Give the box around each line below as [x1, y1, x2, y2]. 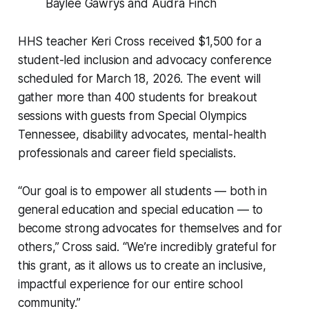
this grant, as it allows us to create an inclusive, [17, 259, 267, 273]
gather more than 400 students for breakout [17, 90, 257, 105]
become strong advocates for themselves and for [17, 221, 282, 236]
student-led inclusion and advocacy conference [17, 53, 272, 68]
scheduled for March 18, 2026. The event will [17, 72, 261, 86]
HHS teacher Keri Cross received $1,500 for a [17, 34, 262, 49]
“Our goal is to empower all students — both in [17, 184, 267, 199]
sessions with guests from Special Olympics [17, 109, 247, 123]
